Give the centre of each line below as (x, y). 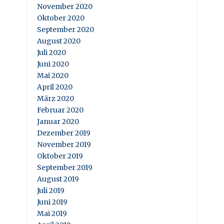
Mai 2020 (53, 75)
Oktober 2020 (61, 18)
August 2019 (58, 179)
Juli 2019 (51, 190)
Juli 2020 (51, 52)
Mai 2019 (52, 213)
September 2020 (65, 29)
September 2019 (65, 167)
